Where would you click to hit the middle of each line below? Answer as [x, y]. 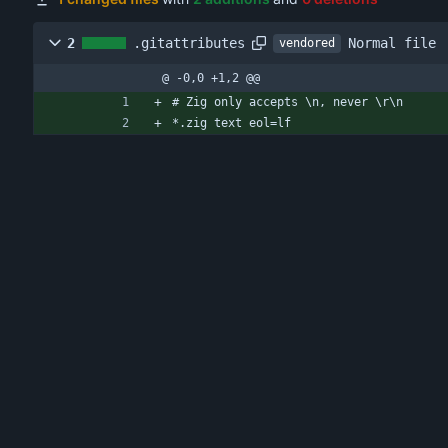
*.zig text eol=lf [231, 123]
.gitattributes [189, 43]
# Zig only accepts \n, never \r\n [287, 102]
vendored [307, 43]
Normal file [392, 42]
